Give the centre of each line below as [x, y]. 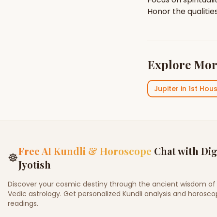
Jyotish [35, 164]
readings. [23, 203]
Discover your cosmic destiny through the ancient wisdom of [112, 184]
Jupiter [166, 89]
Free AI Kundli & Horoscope [85, 151]
